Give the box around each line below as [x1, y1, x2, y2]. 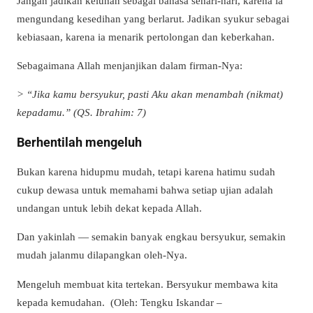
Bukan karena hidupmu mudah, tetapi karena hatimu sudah [17, 166, 275, 178]
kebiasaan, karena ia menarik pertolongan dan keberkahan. [17, 30, 275, 43]
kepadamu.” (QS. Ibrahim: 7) [17, 106, 146, 119]
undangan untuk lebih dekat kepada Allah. [17, 202, 202, 214]
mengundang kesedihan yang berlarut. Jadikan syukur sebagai [17, 12, 289, 24]
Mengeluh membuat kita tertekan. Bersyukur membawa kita [17, 277, 278, 290]
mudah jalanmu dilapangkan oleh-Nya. [17, 249, 187, 261]
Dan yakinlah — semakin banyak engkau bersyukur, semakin [17, 231, 286, 243]
